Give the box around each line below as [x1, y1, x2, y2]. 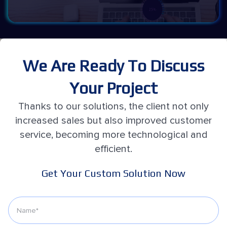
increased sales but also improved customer [15, 115, 212, 127]
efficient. [95, 143, 132, 155]
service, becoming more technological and [19, 129, 208, 141]
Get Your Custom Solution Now [42, 167, 185, 179]
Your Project [69, 79, 158, 97]
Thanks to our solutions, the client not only [18, 100, 209, 112]
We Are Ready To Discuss [23, 56, 204, 75]
